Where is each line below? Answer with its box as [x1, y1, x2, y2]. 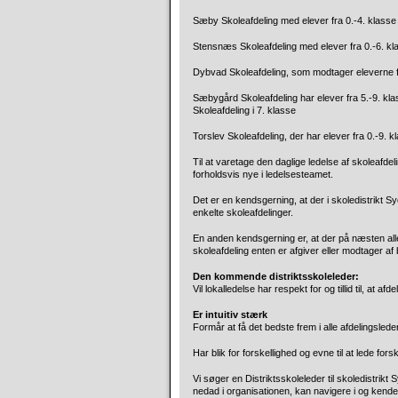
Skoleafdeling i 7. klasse [193, 105, 296, 115]
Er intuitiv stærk [193, 309, 267, 320]
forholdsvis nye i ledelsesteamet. [193, 169, 333, 179]
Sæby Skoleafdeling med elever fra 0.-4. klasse [193, 15, 396, 26]
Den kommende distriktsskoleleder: [193, 271, 359, 282]
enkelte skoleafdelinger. [193, 207, 293, 218]
